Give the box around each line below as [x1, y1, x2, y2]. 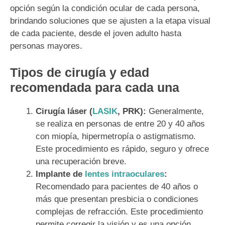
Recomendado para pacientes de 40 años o [36, 182, 198, 192]
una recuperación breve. [36, 157, 127, 167]
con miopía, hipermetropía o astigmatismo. [36, 132, 196, 142]
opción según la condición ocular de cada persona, [10, 3, 200, 13]
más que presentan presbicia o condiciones [36, 194, 198, 204]
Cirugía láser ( [36, 106, 92, 117]
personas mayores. [10, 41, 82, 51]
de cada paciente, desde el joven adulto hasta [10, 28, 181, 38]
